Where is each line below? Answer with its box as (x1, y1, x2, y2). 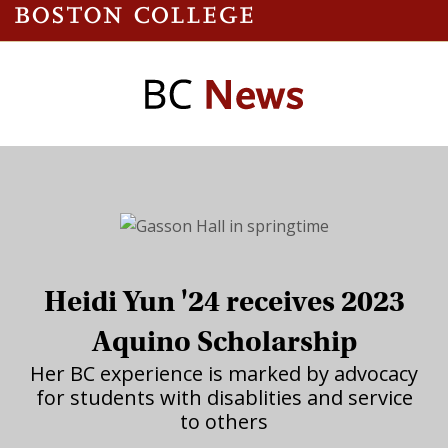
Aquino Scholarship (91, 323, 357, 359)
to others (180, 407, 268, 435)
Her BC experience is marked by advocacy (30, 359, 418, 387)
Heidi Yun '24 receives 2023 (43, 283, 405, 319)
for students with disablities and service (35, 383, 413, 411)
